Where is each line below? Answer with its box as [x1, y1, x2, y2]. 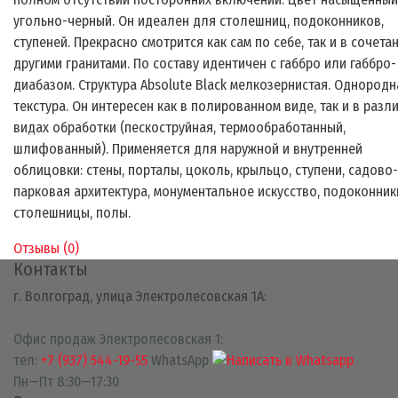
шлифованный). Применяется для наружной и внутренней [13, 139, 362, 157]
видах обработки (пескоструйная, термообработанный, [13, 118, 346, 136]
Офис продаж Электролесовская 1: [13, 330, 223, 347]
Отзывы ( [13, 239, 68, 257]
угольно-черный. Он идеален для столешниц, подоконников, [13, 12, 384, 29]
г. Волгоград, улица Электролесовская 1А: [13, 287, 267, 305]
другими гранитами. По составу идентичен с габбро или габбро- [13, 54, 396, 72]
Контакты [13, 258, 88, 280]
